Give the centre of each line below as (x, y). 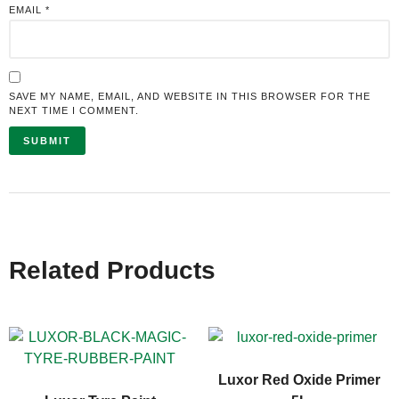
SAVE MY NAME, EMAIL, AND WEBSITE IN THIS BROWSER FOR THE (190, 96)
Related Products (112, 270)
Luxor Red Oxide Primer (299, 379)
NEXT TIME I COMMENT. (74, 110)
